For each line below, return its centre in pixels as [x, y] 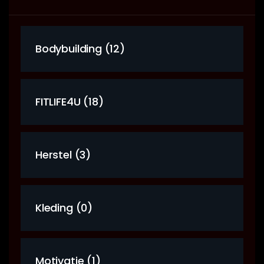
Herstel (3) [63, 154]
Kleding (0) [64, 207]
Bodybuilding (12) [80, 48]
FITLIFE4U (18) [70, 101]
